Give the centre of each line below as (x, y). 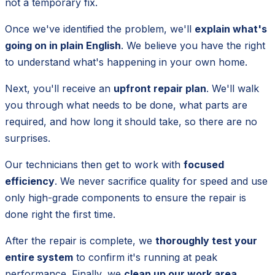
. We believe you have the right (193, 45)
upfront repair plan (160, 88)
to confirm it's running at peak (145, 257)
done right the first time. (60, 214)
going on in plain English (63, 45)
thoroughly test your (206, 240)
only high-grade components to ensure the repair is (126, 197)
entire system (39, 257)
